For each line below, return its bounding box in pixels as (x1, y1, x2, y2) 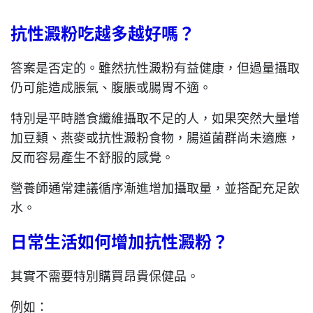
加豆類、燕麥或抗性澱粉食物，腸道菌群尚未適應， (10, 128, 300, 147)
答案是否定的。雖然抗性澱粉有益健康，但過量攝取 (10, 58, 300, 77)
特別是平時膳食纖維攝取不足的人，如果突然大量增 (10, 108, 300, 127)
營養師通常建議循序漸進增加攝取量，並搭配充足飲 (10, 178, 300, 197)
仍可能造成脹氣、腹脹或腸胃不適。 (10, 78, 212, 96)
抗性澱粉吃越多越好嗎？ (10, 20, 195, 45)
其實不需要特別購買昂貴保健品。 (10, 266, 199, 285)
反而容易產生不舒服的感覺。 (10, 147, 174, 166)
